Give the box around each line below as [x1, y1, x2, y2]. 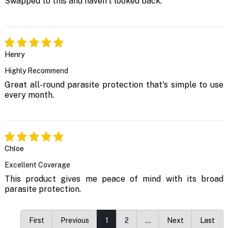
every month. [4, 90, 54, 100]
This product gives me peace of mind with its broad [4, 174, 224, 184]
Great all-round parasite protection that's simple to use [4, 80, 224, 90]
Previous [61, 216, 90, 225]
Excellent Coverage [4, 161, 70, 169]
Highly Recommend [4, 67, 68, 75]
